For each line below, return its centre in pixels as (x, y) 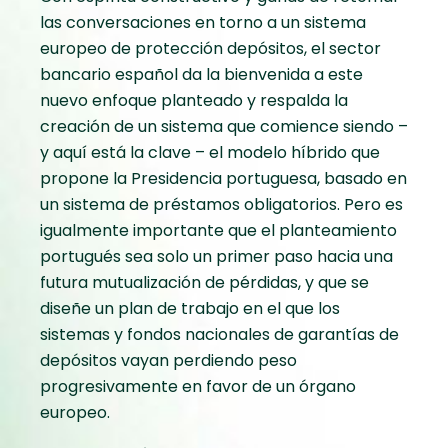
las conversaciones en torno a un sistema (203, 23)
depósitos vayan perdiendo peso (168, 361)
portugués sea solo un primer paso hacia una (216, 257)
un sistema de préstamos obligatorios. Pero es (221, 205)
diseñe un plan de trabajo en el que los (190, 309)
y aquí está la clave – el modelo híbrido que (210, 153)
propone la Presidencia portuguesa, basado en (223, 179)
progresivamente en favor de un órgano (198, 387)
